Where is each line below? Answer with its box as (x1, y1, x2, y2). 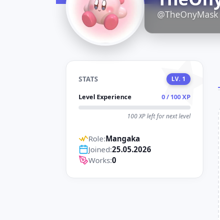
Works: (88, 155, 112, 165)
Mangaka (106, 134, 140, 143)
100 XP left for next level (127, 112, 191, 120)
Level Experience (79, 92, 132, 101)
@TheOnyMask (157, 8, 218, 20)
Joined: (88, 144, 112, 154)
